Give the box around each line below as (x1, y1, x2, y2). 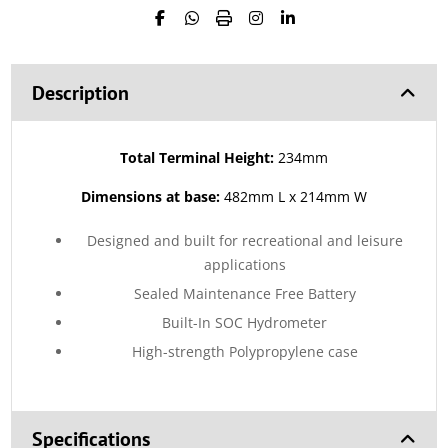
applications (203, 255, 286, 275)
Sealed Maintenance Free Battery (133, 284, 356, 304)
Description (32, 80, 130, 107)
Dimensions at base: (81, 187, 224, 207)
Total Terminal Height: (120, 148, 274, 168)
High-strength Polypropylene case (131, 342, 358, 362)
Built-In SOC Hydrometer (162, 313, 327, 333)
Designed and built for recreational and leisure (86, 231, 403, 251)
